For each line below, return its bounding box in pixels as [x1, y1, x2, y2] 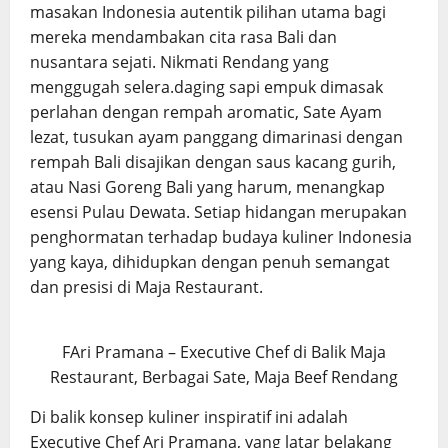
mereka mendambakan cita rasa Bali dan [30, 26, 337, 49]
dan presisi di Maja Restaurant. [30, 276, 263, 299]
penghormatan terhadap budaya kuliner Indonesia [30, 226, 412, 249]
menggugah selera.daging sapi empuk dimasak [30, 76, 383, 99]
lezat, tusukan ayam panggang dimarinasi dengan [30, 126, 403, 149]
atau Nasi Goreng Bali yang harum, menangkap [30, 176, 385, 199]
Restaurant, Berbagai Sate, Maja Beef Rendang [50, 366, 398, 389]
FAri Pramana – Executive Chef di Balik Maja [62, 341, 386, 364]
